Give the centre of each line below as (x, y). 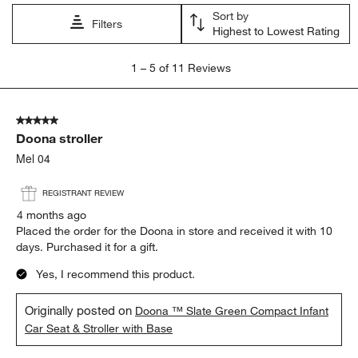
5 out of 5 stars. (56, 120)
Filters (107, 24)
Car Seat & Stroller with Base (99, 328)
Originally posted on (80, 310)
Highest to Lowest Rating (276, 31)
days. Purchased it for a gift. (88, 247)
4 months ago (52, 215)
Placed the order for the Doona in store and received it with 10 (175, 231)
